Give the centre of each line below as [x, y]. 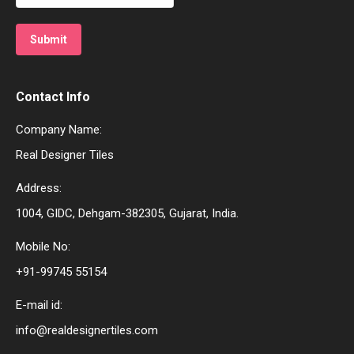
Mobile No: [43, 246]
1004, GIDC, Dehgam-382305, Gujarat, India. [127, 213]
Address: [39, 188]
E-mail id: [39, 305]
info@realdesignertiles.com [87, 330]
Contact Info [53, 96]
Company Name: [59, 129]
